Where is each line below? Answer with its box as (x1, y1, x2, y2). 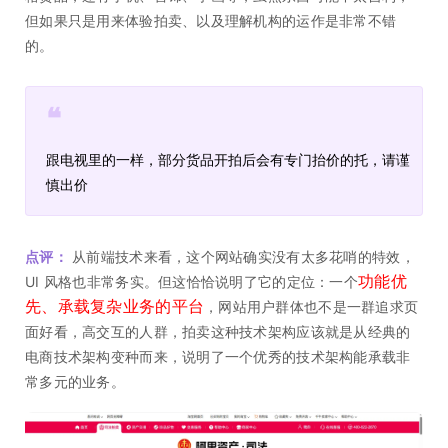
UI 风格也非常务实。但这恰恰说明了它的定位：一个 (25, 273, 358, 291)
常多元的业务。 (25, 373, 125, 391)
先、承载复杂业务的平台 (25, 296, 205, 317)
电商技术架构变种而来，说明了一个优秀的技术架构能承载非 (25, 348, 411, 366)
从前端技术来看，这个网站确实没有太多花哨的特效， (67, 248, 415, 266)
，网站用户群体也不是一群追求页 (204, 298, 419, 316)
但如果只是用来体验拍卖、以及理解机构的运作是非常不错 (25, 12, 397, 30)
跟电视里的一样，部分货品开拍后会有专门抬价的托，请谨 (46, 151, 410, 169)
